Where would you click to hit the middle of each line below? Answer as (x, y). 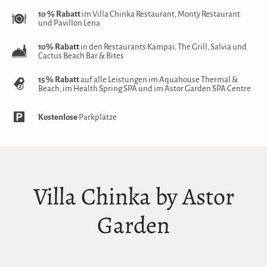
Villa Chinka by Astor (133, 196)
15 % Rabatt (59, 80)
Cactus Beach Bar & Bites (81, 56)
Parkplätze (97, 117)
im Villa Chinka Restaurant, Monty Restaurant (160, 14)
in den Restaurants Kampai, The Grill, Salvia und (163, 47)
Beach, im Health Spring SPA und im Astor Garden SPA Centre (145, 89)
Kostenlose (58, 117)
